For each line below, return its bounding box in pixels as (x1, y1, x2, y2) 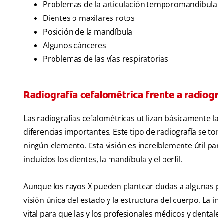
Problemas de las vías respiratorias (43, 54, 168, 65)
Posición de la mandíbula (43, 26, 133, 37)
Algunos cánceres (43, 40, 106, 51)
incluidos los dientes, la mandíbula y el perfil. (23, 154, 182, 165)
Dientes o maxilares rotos (43, 13, 135, 24)
